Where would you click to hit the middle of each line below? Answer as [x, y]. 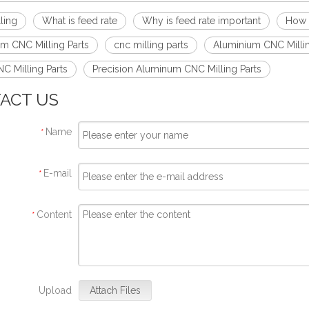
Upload [55, 290]
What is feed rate [80, 21]
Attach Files [115, 290]
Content [54, 215]
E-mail [58, 173]
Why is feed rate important [201, 21]
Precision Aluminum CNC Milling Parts [177, 69]
